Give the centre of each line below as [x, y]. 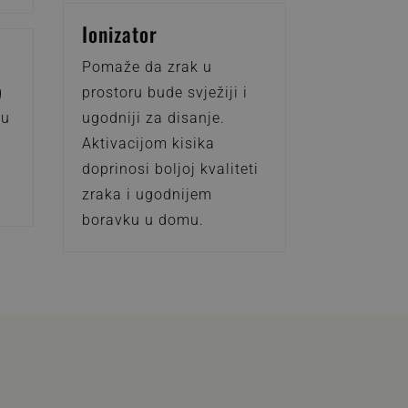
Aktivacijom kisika [148, 144]
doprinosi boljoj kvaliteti [170, 169]
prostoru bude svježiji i [164, 93]
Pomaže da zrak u [147, 67]
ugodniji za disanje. [153, 118]
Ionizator [119, 34]
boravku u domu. [143, 220]
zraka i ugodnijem [147, 195]
